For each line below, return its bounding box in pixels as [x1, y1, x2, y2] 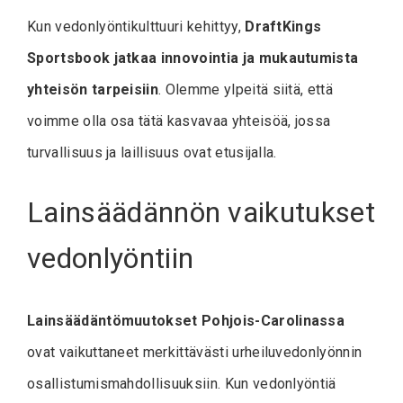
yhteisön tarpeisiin [27, 81, 159, 99]
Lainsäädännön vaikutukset [27, 195, 376, 230]
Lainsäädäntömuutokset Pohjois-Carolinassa [27, 311, 345, 329]
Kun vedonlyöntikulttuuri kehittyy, [27, 18, 246, 36]
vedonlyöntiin [27, 241, 194, 276]
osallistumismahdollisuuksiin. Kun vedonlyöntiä [27, 374, 336, 392]
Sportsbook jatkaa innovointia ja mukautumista [27, 49, 359, 67]
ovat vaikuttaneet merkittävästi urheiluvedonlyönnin [27, 343, 363, 361]
